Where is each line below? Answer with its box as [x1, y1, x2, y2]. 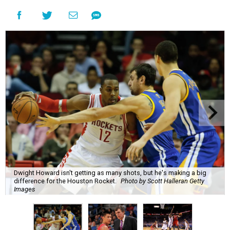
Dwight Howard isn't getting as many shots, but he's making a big [14, 168, 206, 177]
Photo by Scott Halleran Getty [121, 177, 204, 185]
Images [14, 185, 35, 193]
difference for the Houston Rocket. [14, 177, 117, 185]
